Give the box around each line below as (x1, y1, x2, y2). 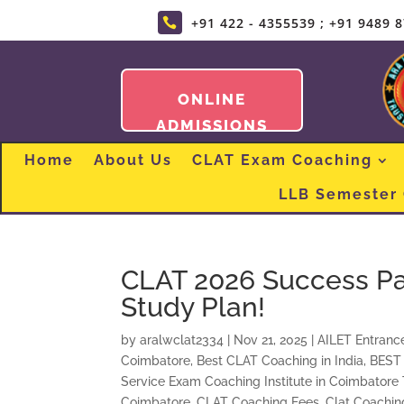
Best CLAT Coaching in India (197, 353, 364, 368)
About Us (93, 151, 172, 169)
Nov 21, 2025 (234, 332, 308, 347)
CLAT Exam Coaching (191, 151, 372, 169)
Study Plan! (121, 290, 266, 323)
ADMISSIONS (156, 116, 269, 135)
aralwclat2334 (140, 332, 225, 347)
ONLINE (178, 90, 247, 109)
